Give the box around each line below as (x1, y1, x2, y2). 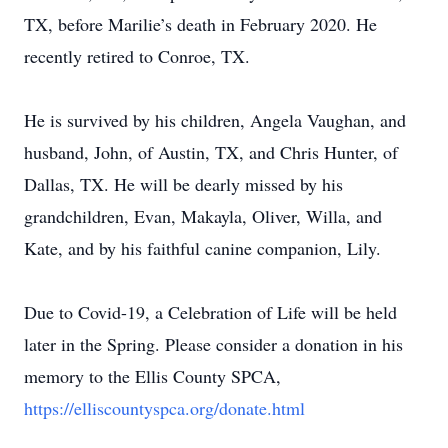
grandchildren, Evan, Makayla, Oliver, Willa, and (24, 204, 382, 228)
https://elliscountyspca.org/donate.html (24, 396, 305, 420)
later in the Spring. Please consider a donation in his (24, 332, 403, 356)
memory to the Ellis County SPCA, (24, 364, 281, 388)
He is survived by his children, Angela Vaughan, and (24, 108, 406, 132)
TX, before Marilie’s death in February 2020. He (24, 12, 377, 36)
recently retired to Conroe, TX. (24, 44, 250, 68)
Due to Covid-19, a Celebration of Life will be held (24, 300, 397, 324)
